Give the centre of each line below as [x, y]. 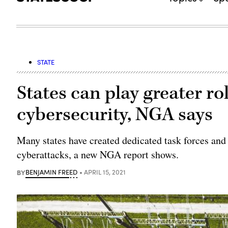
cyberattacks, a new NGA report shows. [98, 154]
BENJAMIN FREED [52, 172]
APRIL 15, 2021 [105, 172]
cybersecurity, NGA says [115, 114]
